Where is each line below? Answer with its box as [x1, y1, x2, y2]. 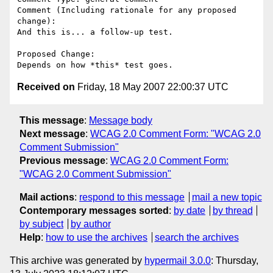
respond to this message [79, 191, 185, 202]
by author [70, 218, 111, 229]
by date [174, 205, 205, 216]
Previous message [19, 155, 105, 166]
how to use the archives [46, 232, 147, 243]
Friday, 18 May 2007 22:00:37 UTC [75, 82, 229, 93]
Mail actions [19, 191, 74, 202]
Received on [17, 82, 75, 93]
